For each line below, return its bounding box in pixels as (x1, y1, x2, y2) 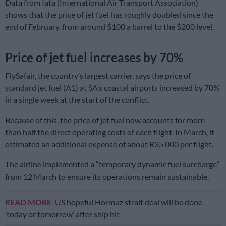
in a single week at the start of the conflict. (5, 95, 149, 105)
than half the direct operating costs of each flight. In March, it (5, 127, 214, 137)
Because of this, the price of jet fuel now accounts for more (5, 115, 205, 125)
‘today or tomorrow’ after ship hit (5, 209, 120, 219)
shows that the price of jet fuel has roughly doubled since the (5, 10, 213, 20)
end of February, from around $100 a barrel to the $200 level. (5, 22, 214, 32)
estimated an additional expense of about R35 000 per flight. (5, 139, 213, 149)
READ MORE (5, 197, 53, 207)
